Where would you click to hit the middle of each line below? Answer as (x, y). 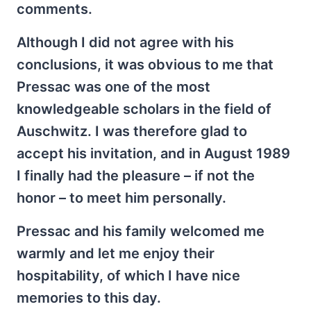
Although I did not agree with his (125, 42)
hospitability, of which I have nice (128, 276)
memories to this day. (89, 298)
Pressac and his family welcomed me (141, 231)
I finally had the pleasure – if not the (136, 176)
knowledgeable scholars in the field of (144, 109)
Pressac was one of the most (114, 87)
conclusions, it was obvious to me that (145, 65)
